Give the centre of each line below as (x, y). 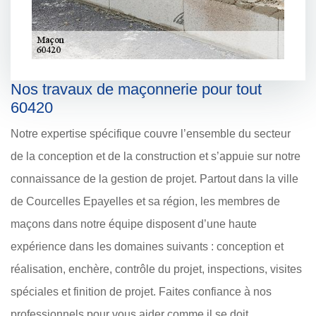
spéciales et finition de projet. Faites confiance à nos (141, 292)
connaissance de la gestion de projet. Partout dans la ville (154, 179)
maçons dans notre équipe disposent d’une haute (134, 224)
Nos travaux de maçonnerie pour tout (136, 90)
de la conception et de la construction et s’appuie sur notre (156, 157)
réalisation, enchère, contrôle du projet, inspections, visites (156, 269)
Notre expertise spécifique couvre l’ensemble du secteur (151, 134)
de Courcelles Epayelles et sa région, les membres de (145, 202)
